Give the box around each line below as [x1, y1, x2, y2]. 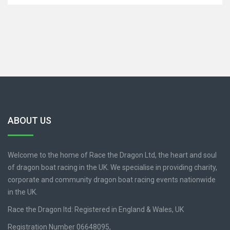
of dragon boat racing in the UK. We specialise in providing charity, [8, 163, 217, 171]
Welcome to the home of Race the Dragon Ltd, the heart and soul [8, 150, 217, 159]
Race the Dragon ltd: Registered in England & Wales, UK [8, 205, 184, 214]
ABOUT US [8, 114, 51, 126]
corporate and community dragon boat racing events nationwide [8, 175, 216, 184]
